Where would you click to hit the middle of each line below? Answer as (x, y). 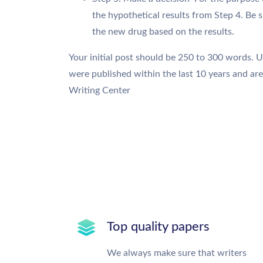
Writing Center (100, 90)
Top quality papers (158, 227)
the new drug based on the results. (163, 32)
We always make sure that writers (177, 253)
